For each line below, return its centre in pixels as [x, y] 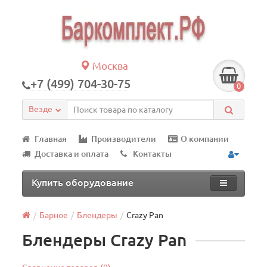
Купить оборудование [83, 182]
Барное [54, 215]
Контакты [153, 154]
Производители [124, 139]
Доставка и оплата [72, 154]
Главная [51, 139]
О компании [205, 139]
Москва [109, 66]
